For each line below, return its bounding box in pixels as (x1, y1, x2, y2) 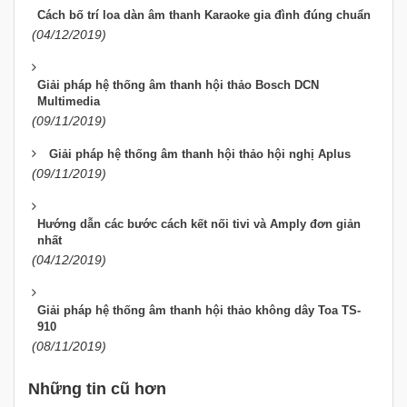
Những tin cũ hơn (28, 380, 166, 399)
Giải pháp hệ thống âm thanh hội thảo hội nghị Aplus (49, 147, 351, 162)
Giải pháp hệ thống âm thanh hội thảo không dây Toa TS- (37, 303, 361, 318)
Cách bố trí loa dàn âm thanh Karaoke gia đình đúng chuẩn (37, 8, 371, 23)
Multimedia (37, 94, 100, 109)
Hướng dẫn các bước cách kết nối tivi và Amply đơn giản (37, 217, 361, 232)
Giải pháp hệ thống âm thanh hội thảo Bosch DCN (37, 78, 319, 93)
